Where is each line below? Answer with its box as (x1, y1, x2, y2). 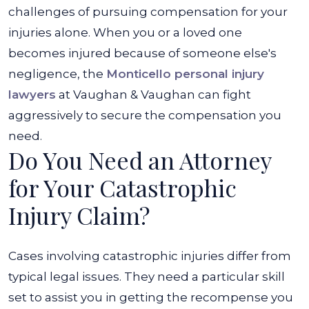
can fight (195, 88, 251, 101)
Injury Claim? (8, 199, 150, 231)
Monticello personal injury (106, 67, 264, 81)
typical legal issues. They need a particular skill (8, 270, 285, 283)
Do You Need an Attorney (8, 144, 271, 176)
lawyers (8, 88, 56, 101)
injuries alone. (8, 26, 90, 39)
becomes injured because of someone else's (8, 46, 277, 60)
